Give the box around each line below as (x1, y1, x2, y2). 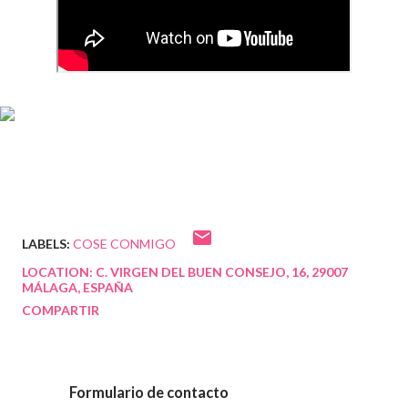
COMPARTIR (22, 302, 99, 319)
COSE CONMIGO (73, 236, 176, 252)
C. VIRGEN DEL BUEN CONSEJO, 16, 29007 (96, 264, 348, 280)
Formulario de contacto (69, 383, 229, 402)
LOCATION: (22, 264, 96, 280)
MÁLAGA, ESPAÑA (22, 280, 133, 296)
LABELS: (22, 236, 70, 252)
